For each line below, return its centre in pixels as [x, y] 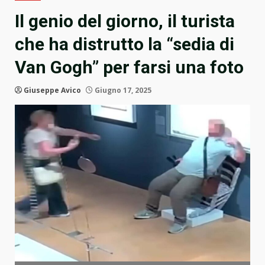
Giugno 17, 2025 [122, 91]
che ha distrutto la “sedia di [125, 44]
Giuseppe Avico [52, 91]
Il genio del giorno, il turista [125, 21]
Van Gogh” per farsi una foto [129, 67]
